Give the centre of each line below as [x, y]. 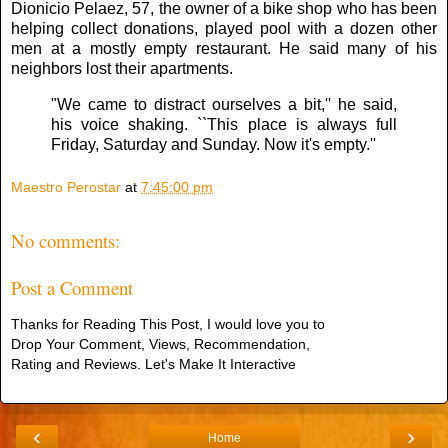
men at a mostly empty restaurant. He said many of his [224, 48]
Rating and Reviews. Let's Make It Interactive [153, 363]
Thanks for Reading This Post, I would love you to [168, 323]
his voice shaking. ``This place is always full [224, 124]
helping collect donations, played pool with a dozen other [224, 28]
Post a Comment [72, 287]
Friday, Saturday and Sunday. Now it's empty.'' [213, 144]
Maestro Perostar [66, 187]
